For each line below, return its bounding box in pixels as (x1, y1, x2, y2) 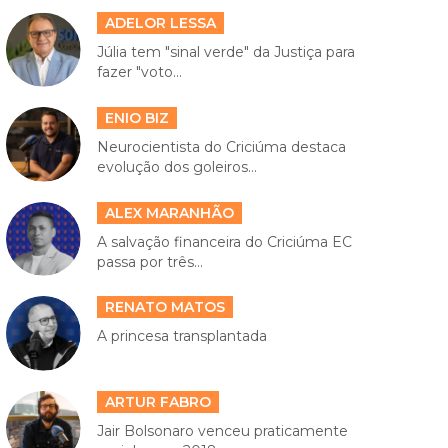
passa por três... (96, 252, 203, 271)
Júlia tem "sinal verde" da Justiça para (96, 43, 355, 62)
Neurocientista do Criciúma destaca (96, 138, 346, 157)
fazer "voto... (96, 63, 182, 82)
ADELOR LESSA (104, 14, 216, 33)
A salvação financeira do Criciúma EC (96, 232, 352, 251)
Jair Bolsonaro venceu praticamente (96, 421, 348, 440)
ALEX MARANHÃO (104, 203, 234, 222)
